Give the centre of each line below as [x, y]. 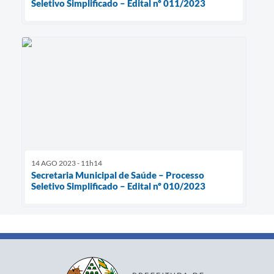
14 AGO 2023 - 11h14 [67, 163]
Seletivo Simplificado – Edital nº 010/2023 [118, 186]
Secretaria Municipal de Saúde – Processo [118, 175]
